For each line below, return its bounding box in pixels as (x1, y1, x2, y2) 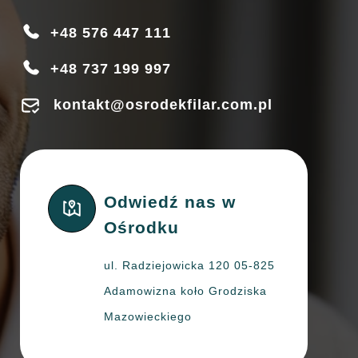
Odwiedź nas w (104, 193, 236, 212)
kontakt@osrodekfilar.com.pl (54, 97, 272, 113)
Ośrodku (104, 218, 179, 237)
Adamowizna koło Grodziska (104, 284, 267, 298)
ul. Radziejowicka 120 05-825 (104, 259, 275, 272)
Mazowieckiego (104, 310, 192, 324)
